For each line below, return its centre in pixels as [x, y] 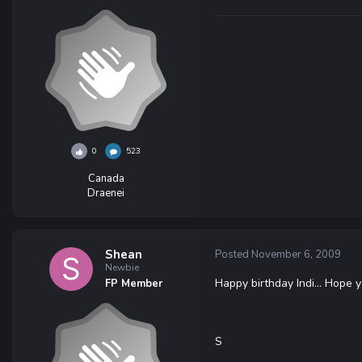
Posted [233, 255]
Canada [106, 179]
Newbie [122, 267]
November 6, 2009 [296, 255]
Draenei [106, 193]
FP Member [134, 284]
